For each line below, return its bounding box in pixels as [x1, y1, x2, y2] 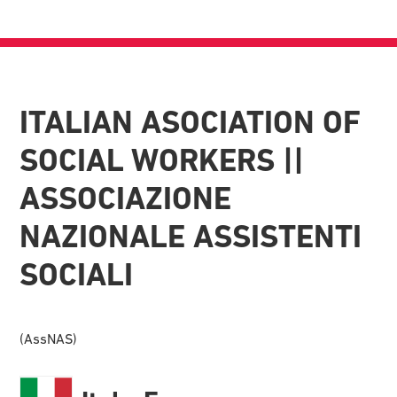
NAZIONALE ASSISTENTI [19, 217, 362, 255]
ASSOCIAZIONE [19, 179, 232, 217]
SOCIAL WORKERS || [19, 141, 305, 179]
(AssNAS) [19, 330, 78, 346]
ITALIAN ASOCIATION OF [19, 103, 362, 141]
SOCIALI [19, 255, 134, 293]
